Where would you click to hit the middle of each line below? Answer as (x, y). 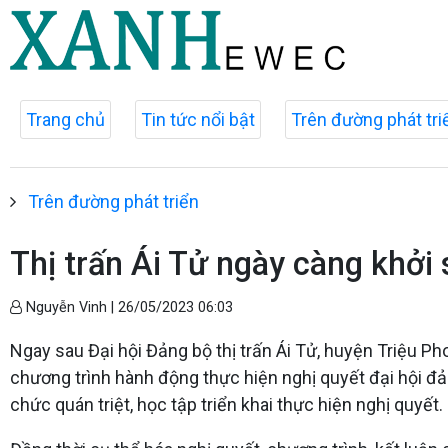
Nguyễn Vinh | (70, 307)
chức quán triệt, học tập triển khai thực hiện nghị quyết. (226, 404)
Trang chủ (65, 119)
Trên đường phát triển (113, 201)
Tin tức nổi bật (198, 119)
